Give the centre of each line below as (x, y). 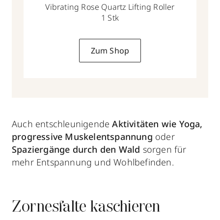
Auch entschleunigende (62, 124)
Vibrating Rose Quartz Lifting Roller (110, 7)
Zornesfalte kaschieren (86, 207)
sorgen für (165, 149)
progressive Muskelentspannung (82, 136)
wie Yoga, (182, 124)
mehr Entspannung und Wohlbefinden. (93, 162)
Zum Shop (110, 50)
